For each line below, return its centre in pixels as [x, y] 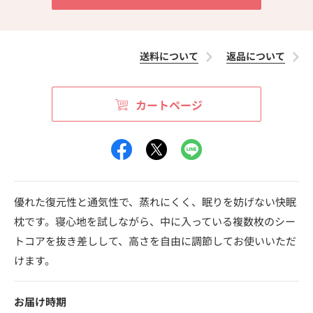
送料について [169, 56]
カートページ [169, 104]
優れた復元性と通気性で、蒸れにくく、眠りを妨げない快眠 [155, 201]
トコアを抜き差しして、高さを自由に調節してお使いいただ [155, 240]
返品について [256, 56]
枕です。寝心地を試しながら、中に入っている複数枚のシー [155, 221]
